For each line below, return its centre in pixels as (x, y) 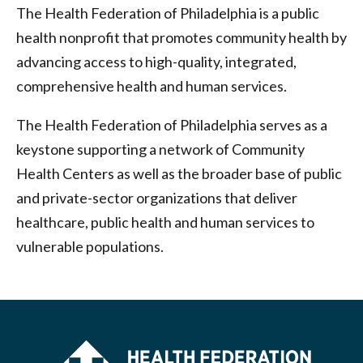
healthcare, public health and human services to (165, 222)
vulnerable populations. (90, 246)
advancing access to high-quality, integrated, (156, 62)
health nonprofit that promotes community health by (181, 37)
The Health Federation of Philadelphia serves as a (172, 125)
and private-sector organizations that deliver (157, 198)
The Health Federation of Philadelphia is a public (168, 13)
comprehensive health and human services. (152, 86)
